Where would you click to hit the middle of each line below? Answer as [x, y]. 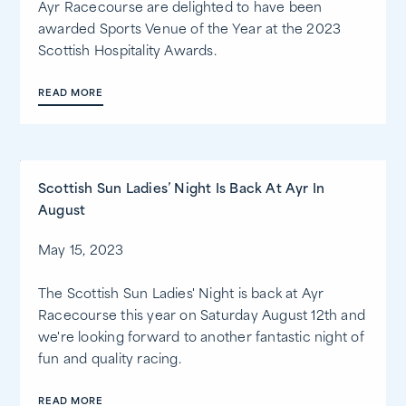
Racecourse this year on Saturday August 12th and [202, 317]
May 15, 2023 [81, 252]
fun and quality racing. [110, 361]
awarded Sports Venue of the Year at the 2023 [190, 31]
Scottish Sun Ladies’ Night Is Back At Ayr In [182, 190]
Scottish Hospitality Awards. [127, 53]
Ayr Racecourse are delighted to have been [180, 9]
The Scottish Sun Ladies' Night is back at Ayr [181, 295]
